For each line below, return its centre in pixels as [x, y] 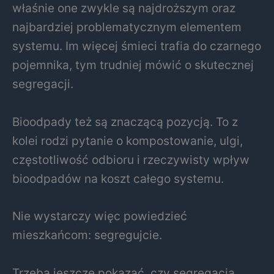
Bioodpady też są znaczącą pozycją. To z [125, 121]
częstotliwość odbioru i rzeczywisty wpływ [131, 159]
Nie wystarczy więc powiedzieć [100, 216]
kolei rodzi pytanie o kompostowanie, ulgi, [128, 140]
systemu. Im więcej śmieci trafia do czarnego [137, 46]
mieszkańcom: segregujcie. [87, 235]
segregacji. [43, 84]
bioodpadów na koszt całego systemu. [118, 178]
